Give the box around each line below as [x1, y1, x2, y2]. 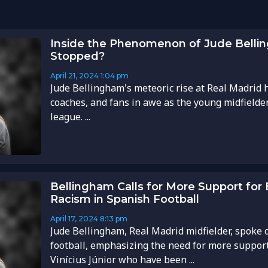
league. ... [50, 110, 90, 124]
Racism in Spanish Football [50, 193, 199, 206]
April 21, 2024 [50, 71, 99, 81]
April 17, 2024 [50, 214, 98, 224]
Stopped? [50, 50, 105, 63]
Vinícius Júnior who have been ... [50, 253, 194, 267]
